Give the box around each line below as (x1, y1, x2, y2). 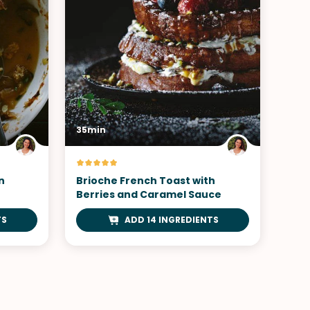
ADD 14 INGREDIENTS (125, 214, 219, 226)
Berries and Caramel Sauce (76, 188, 221, 201)
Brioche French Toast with (76, 174, 215, 188)
